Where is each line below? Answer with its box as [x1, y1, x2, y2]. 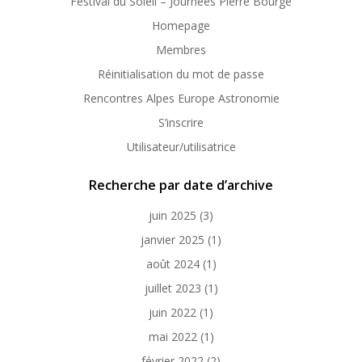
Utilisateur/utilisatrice [126, 139, 236, 154]
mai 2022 [148, 329, 197, 344]
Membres [156, 42, 206, 57]
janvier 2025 [141, 232, 204, 247]
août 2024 [145, 256, 200, 271]
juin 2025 [149, 208, 196, 223]
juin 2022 [149, 305, 196, 320]
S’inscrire [158, 115, 204, 130]
